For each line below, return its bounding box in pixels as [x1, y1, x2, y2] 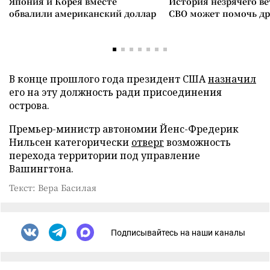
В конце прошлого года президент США [9, 72, 208, 86]
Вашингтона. [9, 162, 74, 175]
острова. [9, 99, 49, 112]
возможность [164, 136, 231, 149]
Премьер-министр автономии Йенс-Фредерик [9, 122, 239, 136]
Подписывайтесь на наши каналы [111, 227, 245, 237]
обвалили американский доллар [9, 7, 156, 19]
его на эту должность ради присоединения [9, 86, 222, 99]
